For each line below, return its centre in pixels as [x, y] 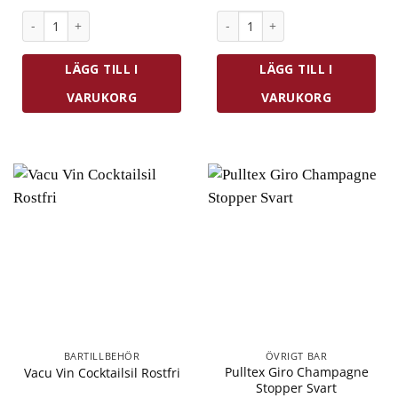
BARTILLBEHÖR [102, 357]
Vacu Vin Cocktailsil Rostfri [102, 372]
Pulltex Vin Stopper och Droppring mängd [143, 18]
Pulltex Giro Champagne [296, 372]
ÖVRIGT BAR [296, 357]
